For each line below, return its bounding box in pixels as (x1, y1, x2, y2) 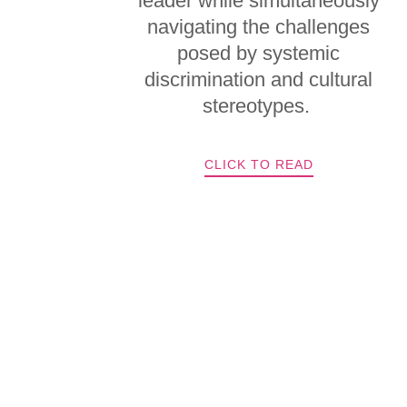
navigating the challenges (147, 15, 371, 38)
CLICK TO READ (203, 157, 313, 172)
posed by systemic (177, 42, 341, 65)
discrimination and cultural (144, 68, 373, 91)
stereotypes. (202, 94, 315, 117)
